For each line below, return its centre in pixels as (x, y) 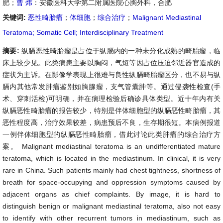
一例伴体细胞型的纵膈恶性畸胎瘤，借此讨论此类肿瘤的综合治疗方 (111, 134)
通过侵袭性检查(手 (191, 87)
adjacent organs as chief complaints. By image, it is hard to (111, 194)
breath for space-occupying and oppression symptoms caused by (111, 182)
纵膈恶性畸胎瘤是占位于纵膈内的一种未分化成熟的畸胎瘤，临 (121, 51)
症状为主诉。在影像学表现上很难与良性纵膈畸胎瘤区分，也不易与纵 (111, 75)
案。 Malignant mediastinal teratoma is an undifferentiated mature (111, 146)
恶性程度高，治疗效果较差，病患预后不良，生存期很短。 (94, 122)
